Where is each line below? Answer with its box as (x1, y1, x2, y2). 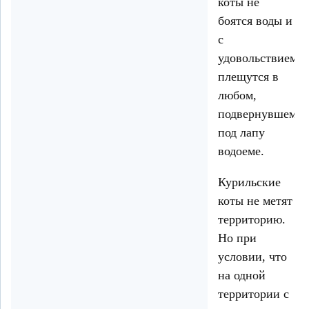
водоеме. (218, 144, 264, 159)
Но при (218, 231, 257, 246)
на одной (218, 268, 266, 283)
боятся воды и (218, 14, 292, 28)
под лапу (218, 126, 265, 140)
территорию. (218, 212, 286, 227)
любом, (218, 88, 257, 103)
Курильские (218, 175, 281, 190)
